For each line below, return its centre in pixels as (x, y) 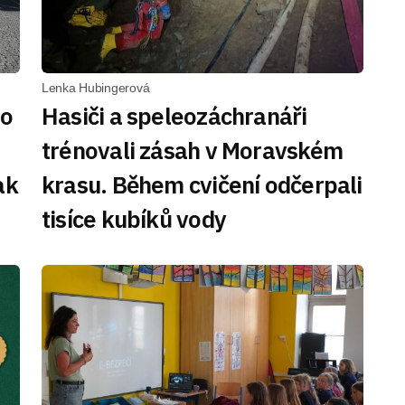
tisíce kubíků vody (134, 219)
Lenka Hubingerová (96, 88)
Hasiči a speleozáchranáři (174, 116)
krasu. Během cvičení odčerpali (202, 184)
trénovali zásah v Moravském (192, 150)
